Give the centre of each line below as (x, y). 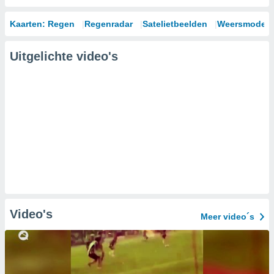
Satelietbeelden (175, 24)
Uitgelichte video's (64, 56)
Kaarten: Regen (42, 24)
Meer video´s (228, 217)
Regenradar (109, 24)
